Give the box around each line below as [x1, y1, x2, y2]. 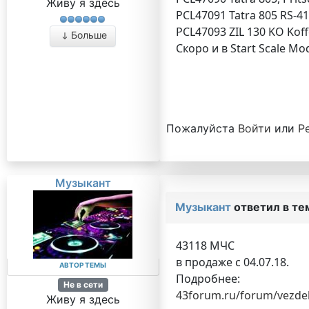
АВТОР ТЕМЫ [59, 261, 107, 269]
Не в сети [63, 279, 103, 290]
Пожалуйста [166, 121, 238, 135]
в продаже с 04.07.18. [175, 255, 289, 270]
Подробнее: [175, 271, 240, 286]
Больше [71, 29, 108, 41]
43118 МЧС [175, 238, 235, 253]
